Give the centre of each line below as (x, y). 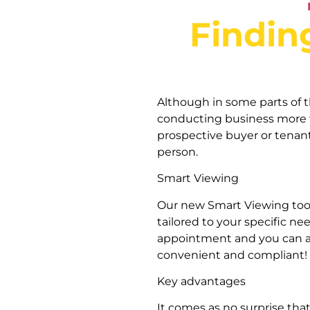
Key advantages (201, 281)
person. (177, 152)
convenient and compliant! (232, 255)
